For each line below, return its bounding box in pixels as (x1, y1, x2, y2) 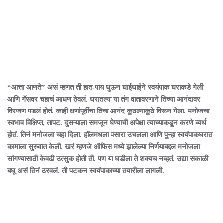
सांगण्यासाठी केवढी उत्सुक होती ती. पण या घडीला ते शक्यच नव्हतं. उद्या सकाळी (7, 155, 208, 163)
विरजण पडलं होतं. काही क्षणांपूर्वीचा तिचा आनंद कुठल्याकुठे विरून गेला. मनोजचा (7, 107, 209, 115)
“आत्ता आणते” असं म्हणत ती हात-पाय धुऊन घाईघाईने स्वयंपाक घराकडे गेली (7, 83, 203, 91)
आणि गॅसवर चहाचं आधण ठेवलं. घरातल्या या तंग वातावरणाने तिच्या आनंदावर (7, 95, 200, 103)
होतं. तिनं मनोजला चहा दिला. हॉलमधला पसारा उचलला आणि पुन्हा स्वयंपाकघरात (7, 131, 212, 139)
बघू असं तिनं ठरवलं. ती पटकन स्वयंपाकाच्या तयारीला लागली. (7, 167, 164, 175)
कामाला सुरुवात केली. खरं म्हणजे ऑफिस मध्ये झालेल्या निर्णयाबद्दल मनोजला (7, 143, 200, 151)
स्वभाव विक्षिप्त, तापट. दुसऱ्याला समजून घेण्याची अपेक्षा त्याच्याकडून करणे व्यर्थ (7, 119, 206, 127)
